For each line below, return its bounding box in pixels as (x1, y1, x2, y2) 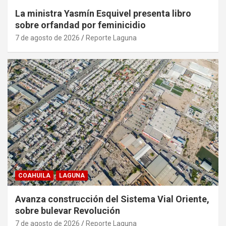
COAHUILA (18, 172, 50, 179)
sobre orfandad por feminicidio (15, 19, 146, 30)
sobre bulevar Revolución (15, 205, 120, 216)
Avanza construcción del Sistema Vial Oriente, (15, 193, 209, 204)
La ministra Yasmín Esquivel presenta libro (15, 8, 191, 19)
